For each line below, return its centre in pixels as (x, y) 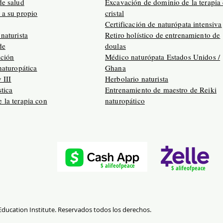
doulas (115, 46)
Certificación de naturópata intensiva (164, 24)
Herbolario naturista (137, 79)
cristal (115, 13)
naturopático (125, 101)
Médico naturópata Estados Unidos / (163, 57)
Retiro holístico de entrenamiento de (163, 35)
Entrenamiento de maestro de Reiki (161, 90)
